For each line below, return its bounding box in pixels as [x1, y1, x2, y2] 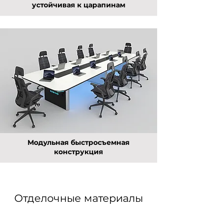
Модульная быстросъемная [27, 138, 130, 147]
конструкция [54, 147, 103, 156]
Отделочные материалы [14, 192, 143, 204]
